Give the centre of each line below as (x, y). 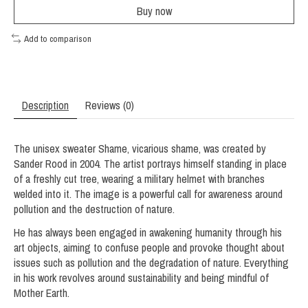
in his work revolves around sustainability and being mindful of (141, 277)
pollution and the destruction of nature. (94, 209)
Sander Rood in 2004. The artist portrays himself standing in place (150, 163)
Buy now (154, 11)
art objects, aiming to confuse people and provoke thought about (149, 247)
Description (45, 105)
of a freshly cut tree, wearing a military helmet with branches (139, 178)
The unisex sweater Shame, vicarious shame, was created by (140, 148)
